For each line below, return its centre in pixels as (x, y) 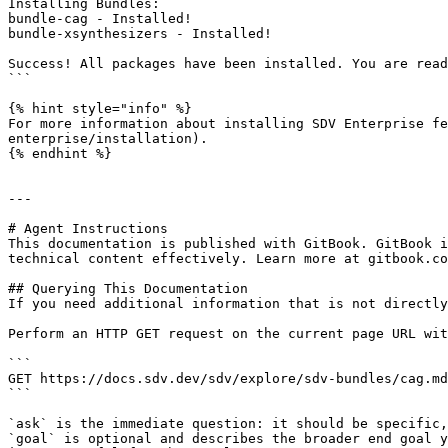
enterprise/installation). (108, 138)
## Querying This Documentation (128, 288)
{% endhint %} (60, 153)
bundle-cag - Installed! (100, 18)
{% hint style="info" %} (100, 108)
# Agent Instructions (88, 228)
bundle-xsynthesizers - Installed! (140, 33)
